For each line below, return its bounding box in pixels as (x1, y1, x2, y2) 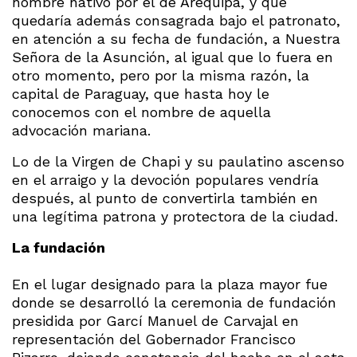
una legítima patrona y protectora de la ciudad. (12, 207, 338, 225)
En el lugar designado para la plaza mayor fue (12, 275, 328, 292)
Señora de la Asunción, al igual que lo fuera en (12, 48, 333, 65)
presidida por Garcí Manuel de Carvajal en (12, 312, 299, 329)
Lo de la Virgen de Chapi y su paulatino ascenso (12, 152, 344, 170)
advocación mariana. (12, 121, 151, 139)
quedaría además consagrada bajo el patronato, (12, 11, 340, 29)
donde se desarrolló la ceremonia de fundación (12, 293, 336, 311)
